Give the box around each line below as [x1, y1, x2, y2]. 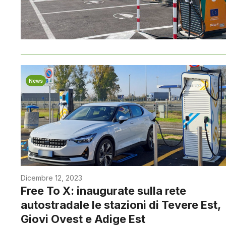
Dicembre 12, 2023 [21, 174, 82, 183]
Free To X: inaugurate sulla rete [21, 184, 186, 198]
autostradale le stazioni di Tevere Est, [21, 198, 220, 212]
